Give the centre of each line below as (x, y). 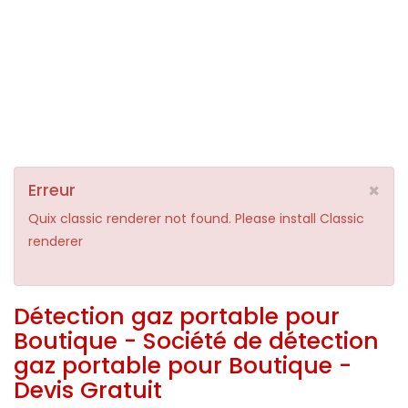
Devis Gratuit (88, 390)
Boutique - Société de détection (196, 341)
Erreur (52, 189)
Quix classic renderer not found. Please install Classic (196, 218)
